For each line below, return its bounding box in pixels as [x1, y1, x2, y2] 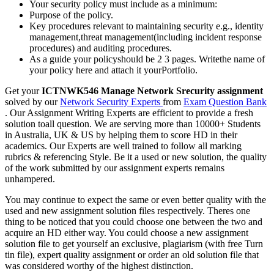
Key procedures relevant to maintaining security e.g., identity [29, 20, 264, 31]
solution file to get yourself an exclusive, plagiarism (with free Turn [5, 238, 263, 249]
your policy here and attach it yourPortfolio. [29, 64, 198, 75]
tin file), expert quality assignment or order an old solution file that [5, 249, 259, 260]
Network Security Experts [60, 96, 163, 107]
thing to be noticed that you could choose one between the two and [5, 216, 262, 227]
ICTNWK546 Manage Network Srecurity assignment [42, 85, 263, 96]
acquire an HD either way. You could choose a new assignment [5, 227, 248, 238]
